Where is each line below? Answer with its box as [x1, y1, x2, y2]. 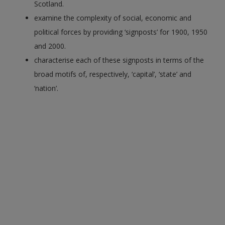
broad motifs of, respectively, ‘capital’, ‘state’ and [34, 69, 192, 79]
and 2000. [34, 41, 66, 51]
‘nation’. [34, 83, 59, 93]
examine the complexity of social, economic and [34, 13, 192, 23]
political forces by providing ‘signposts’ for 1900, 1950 [34, 27, 208, 37]
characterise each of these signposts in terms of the [34, 55, 204, 65]
